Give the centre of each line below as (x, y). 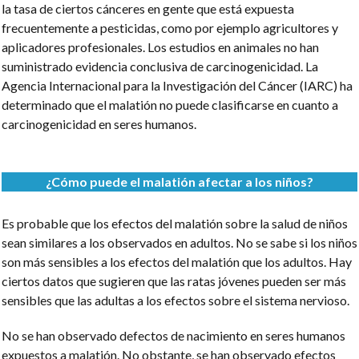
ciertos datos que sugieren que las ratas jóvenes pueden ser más (174, 281)
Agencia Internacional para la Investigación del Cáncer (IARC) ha (177, 85)
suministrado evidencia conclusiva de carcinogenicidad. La (160, 66)
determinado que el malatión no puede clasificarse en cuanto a (170, 105)
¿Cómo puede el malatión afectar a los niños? (179, 182)
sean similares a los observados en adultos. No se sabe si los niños (179, 242)
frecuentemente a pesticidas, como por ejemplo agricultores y (170, 28)
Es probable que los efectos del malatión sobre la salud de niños (175, 223)
